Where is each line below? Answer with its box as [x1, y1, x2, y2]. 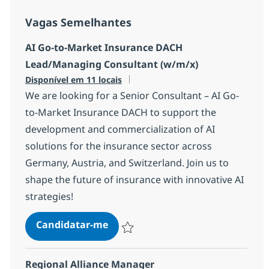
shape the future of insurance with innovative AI [25, 172, 244, 186]
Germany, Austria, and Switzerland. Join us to [25, 156, 229, 169]
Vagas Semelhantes [25, 14, 131, 29]
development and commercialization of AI [25, 122, 215, 136]
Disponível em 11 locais [25, 73, 122, 85]
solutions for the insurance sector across [25, 139, 212, 153]
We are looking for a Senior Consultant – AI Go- [25, 88, 239, 102]
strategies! [25, 189, 73, 203]
